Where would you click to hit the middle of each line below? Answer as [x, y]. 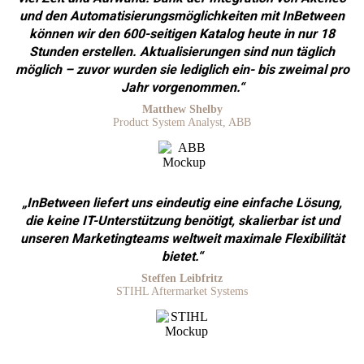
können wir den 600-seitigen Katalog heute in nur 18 [182, 33]
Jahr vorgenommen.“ [182, 87]
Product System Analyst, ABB [182, 122]
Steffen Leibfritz [182, 278]
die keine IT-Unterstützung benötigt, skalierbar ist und [182, 220]
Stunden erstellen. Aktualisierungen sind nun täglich [182, 51]
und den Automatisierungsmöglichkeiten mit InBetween [182, 15]
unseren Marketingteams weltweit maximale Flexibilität [182, 238]
